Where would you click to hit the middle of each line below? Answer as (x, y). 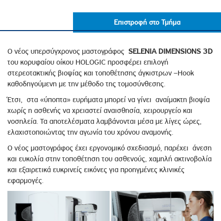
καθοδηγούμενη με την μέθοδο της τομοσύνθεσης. (86, 84)
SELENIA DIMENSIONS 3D (170, 51)
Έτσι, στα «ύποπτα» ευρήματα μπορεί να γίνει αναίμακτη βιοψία (109, 99)
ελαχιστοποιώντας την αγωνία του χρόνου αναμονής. (91, 132)
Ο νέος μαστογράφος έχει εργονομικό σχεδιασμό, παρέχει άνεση (110, 148)
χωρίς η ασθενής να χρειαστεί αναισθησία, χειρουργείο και (100, 110)
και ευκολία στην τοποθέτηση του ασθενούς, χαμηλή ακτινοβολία (110, 159)
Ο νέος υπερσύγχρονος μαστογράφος (68, 51)
